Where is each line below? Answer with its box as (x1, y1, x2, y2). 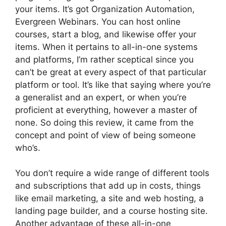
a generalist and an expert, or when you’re (15, 92, 187, 102)
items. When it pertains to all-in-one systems (15, 41, 198, 52)
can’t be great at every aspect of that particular (15, 67, 206, 77)
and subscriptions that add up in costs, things (15, 181, 201, 191)
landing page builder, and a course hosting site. (15, 206, 208, 216)
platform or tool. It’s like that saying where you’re (15, 79, 211, 90)
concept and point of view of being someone (15, 130, 196, 140)
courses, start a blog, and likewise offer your (15, 29, 196, 39)
